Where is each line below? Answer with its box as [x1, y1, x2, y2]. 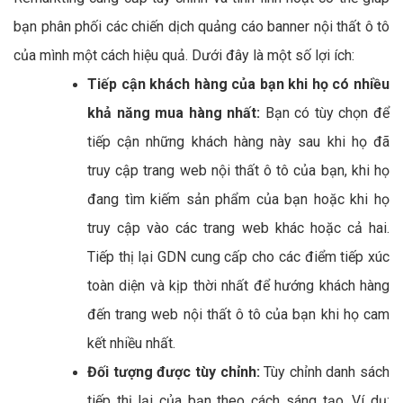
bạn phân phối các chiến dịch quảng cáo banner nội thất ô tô [13, 17, 390, 35]
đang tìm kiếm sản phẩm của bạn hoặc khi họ [87, 190, 390, 208]
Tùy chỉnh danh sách [259, 363, 390, 381]
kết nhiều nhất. [87, 334, 175, 352]
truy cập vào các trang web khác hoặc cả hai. [87, 219, 390, 237]
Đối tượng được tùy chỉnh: [87, 363, 260, 381]
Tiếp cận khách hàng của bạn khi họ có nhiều [87, 75, 390, 93]
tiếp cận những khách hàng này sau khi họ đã [87, 132, 390, 150]
